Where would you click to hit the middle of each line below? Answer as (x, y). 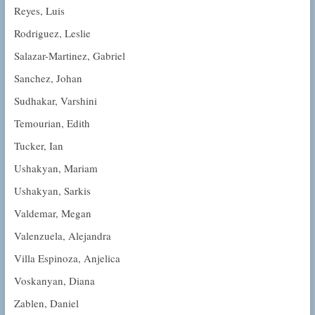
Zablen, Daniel (46, 303)
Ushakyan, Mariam (56, 168)
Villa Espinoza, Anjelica (67, 258)
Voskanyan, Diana (54, 281)
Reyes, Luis (39, 11)
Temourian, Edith (52, 123)
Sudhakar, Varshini (55, 101)
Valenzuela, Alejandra (62, 236)
